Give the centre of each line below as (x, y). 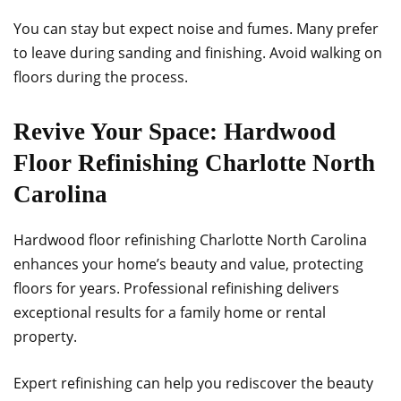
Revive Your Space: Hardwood (175, 132)
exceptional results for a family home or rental (170, 312)
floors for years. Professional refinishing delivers (176, 288)
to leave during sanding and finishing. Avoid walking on (198, 53)
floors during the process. (101, 77)
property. (45, 337)
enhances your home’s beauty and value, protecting (188, 264)
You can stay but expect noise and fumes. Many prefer (196, 29)
